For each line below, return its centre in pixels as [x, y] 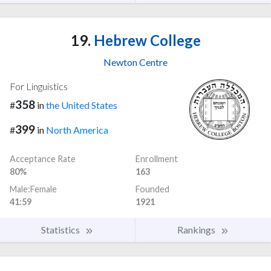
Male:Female [33, 189]
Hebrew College [145, 41]
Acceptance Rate [43, 158]
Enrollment [157, 158]
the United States [82, 105]
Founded [152, 189]
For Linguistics [39, 87]
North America [77, 129]
